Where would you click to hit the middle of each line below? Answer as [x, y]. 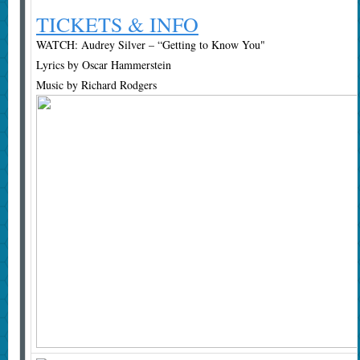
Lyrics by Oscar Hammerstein [103, 65]
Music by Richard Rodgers [96, 85]
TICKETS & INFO [117, 25]
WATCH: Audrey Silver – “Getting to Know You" [150, 45]
